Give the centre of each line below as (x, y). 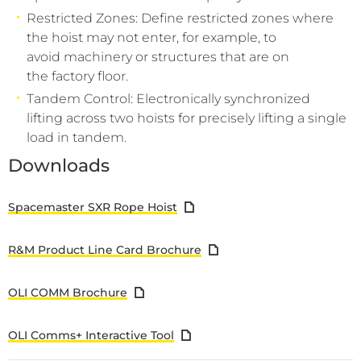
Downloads (59, 166)
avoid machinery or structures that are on (158, 57)
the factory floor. (77, 76)
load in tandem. (78, 137)
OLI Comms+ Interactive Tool (91, 335)
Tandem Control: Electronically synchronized (168, 99)
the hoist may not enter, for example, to (151, 37)
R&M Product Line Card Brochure (105, 249)
